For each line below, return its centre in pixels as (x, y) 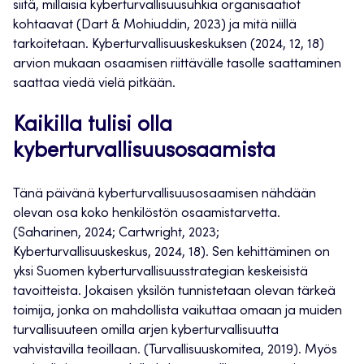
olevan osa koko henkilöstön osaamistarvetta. (147, 214)
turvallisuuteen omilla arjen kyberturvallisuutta (146, 331)
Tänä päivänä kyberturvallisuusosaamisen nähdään (165, 195)
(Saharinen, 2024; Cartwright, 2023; (116, 234)
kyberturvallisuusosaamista (144, 152)
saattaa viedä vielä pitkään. (94, 84)
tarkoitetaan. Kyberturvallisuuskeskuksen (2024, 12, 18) (169, 45)
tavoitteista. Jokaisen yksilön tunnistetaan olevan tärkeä (174, 292)
